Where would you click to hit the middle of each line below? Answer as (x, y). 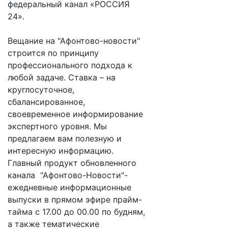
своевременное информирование (75, 114)
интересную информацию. (61, 151)
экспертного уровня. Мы (57, 126)
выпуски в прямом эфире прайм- (75, 199)
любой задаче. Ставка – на (62, 77)
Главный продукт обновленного (72, 163)
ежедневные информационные (69, 187)
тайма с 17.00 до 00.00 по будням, (76, 212)
